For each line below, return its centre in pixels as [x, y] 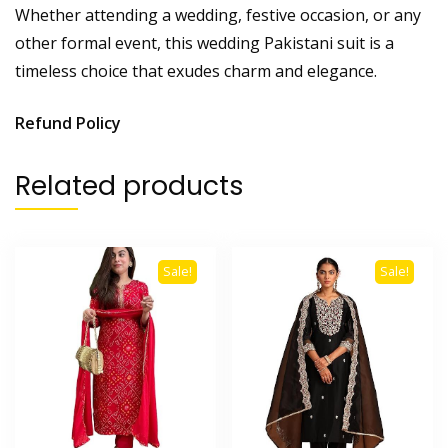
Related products [129, 185]
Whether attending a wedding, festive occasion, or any [218, 14]
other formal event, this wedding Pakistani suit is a [204, 42]
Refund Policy [68, 122]
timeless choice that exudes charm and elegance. [196, 70]
